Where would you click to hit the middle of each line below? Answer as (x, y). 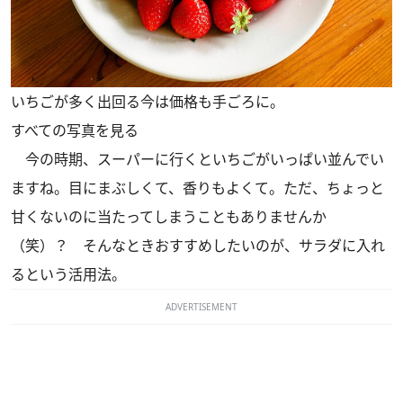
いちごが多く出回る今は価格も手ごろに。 (148, 101)
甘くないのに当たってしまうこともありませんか (169, 216)
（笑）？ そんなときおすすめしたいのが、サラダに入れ (198, 245)
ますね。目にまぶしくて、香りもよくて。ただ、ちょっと (197, 188)
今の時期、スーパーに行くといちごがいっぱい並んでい (197, 159)
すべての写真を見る (75, 130)
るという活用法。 (68, 274)
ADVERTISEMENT (201, 306)
